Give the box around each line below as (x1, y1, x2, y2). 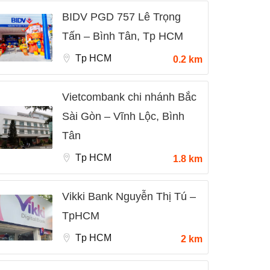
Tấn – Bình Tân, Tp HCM (62, 30, 183, 42)
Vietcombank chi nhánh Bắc (62, 91, 196, 103)
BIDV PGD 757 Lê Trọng (62, 11, 181, 23)
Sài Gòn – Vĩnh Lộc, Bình (62, 110, 184, 122)
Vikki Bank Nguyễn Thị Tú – (62, 190, 196, 202)
